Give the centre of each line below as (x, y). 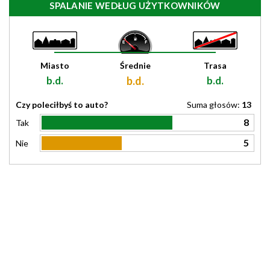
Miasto (55, 65)
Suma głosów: (214, 105)
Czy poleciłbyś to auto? (62, 105)
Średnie (135, 65)
